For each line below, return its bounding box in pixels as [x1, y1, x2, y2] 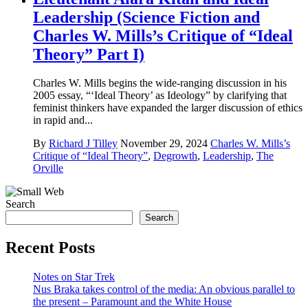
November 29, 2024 [120, 137, 208, 150]
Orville [33, 162, 63, 175]
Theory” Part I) [33, 45, 144, 63]
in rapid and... [33, 114, 93, 126]
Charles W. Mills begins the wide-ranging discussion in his [33, 77, 287, 89]
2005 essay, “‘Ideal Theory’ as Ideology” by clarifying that [33, 89, 287, 102]
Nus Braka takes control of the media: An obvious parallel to [33, 283, 295, 296]
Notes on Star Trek [33, 271, 115, 283]
